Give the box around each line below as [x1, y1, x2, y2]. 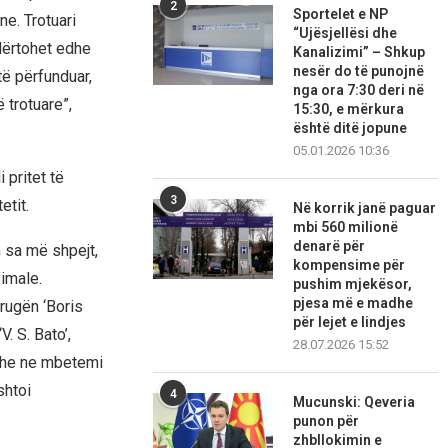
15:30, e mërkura [293, 101, 405, 118]
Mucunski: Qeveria [293, 394, 416, 411]
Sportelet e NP [293, 6, 389, 23]
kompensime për [293, 257, 406, 274]
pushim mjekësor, [293, 276, 413, 293]
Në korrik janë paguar [293, 200, 437, 217]
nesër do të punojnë [293, 63, 425, 80]
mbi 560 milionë [293, 219, 399, 236]
